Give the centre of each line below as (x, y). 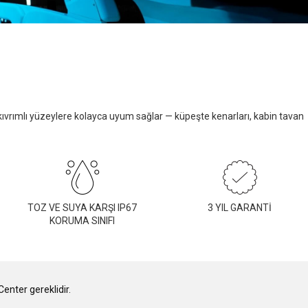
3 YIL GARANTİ (240, 207)
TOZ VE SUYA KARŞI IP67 (82, 207)
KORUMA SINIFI (82, 220)
